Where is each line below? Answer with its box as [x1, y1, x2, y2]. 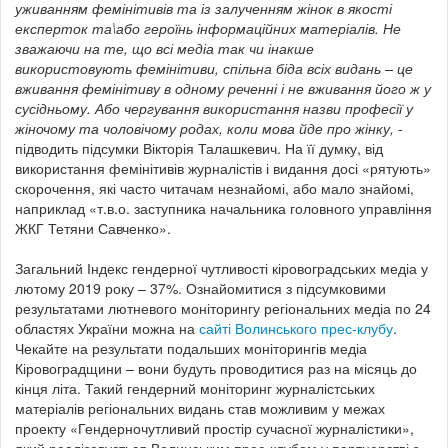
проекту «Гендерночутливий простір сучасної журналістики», [15, 417, 414, 438]
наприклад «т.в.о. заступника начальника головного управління [15, 197, 432, 218]
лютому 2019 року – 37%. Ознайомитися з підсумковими [15, 277, 386, 298]
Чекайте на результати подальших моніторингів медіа [15, 337, 367, 358]
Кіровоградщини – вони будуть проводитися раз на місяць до [15, 357, 417, 378]
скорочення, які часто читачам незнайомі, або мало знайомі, [15, 177, 414, 198]
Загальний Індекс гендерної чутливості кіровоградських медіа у [15, 257, 428, 278]
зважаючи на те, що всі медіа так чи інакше [15, 37, 314, 58]
